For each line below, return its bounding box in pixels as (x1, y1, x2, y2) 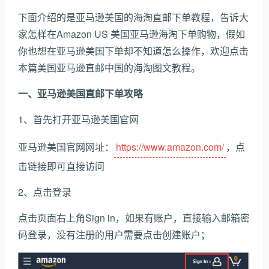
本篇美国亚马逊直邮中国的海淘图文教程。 (18, 61, 201, 74)
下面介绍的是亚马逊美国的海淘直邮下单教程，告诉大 (18, 10, 249, 24)
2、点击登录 (18, 185, 71, 199)
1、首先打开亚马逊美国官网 (18, 112, 139, 126)
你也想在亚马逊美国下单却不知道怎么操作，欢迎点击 (18, 44, 249, 58)
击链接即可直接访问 (18, 159, 104, 173)
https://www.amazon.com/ (116, 140, 224, 154)
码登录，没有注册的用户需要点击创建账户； (18, 228, 210, 241)
